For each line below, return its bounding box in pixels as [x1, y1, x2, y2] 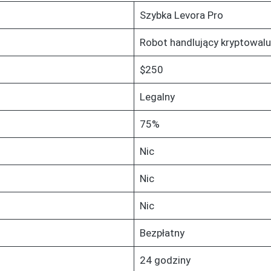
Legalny [139, 90, 175, 103]
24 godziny [139, 253, 191, 266]
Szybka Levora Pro [139, 8, 223, 21]
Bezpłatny [139, 226, 184, 239]
